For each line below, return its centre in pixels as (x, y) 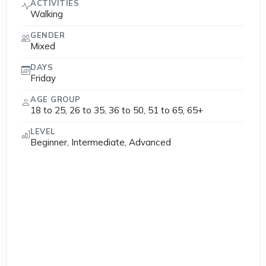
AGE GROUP (56, 99)
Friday (43, 78)
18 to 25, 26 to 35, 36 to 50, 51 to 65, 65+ (117, 110)
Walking (47, 14)
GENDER (48, 35)
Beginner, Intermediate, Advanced (101, 142)
